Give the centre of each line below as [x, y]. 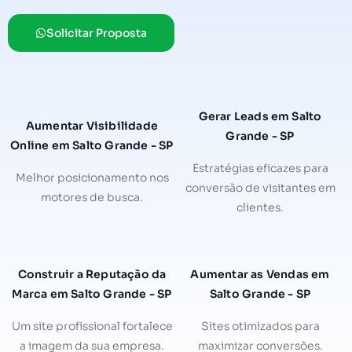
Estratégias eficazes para [260, 168]
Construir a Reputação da [92, 274]
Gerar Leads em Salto [260, 116]
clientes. [260, 207]
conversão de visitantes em [260, 187]
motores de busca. [92, 198]
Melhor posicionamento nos [92, 178]
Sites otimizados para [260, 326]
